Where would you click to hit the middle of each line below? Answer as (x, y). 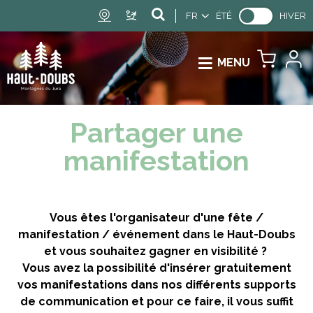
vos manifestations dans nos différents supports (156, 285)
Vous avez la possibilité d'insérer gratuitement (156, 268)
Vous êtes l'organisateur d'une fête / (156, 218)
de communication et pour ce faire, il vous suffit (156, 301)
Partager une (156, 132)
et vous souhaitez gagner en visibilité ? (156, 251)
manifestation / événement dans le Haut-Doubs (156, 234)
